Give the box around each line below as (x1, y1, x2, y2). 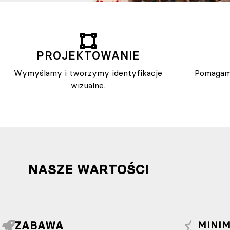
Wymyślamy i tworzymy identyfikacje (14, 67, 163, 78)
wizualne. (71, 80, 106, 90)
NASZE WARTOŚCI (28, 161, 149, 178)
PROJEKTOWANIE (36, 48, 140, 63)
